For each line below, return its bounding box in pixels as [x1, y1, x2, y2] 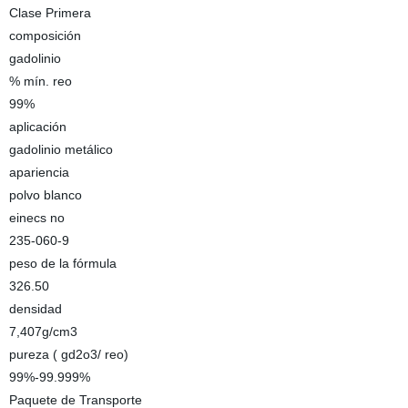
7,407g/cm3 [8, 324, 77, 339]
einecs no [8, 210, 65, 225]
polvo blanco [8, 188, 82, 202]
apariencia [8, 165, 69, 179]
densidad [8, 301, 62, 316]
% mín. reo [8, 74, 72, 88]
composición [8, 28, 81, 43]
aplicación [8, 119, 66, 134]
